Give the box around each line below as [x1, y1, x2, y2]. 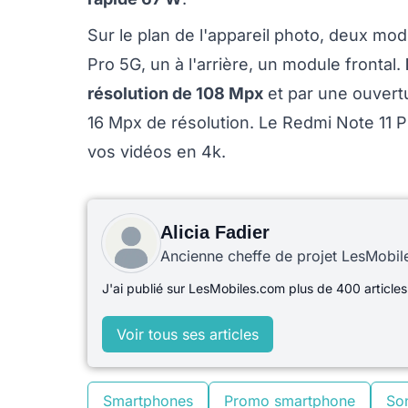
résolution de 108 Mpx [87, 84, 263, 104]
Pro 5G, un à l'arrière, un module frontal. [87, 55, 405, 75]
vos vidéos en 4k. [87, 142, 226, 162]
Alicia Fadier [160, 222, 270, 243]
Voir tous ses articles [117, 325, 259, 344]
